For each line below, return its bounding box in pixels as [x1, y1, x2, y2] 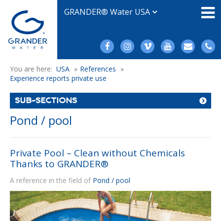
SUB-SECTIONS [15, 96, 77, 105]
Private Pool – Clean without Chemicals [10, 147, 185, 159]
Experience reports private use [10, 74, 107, 83]
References [80, 64, 116, 74]
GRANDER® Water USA [64, 6, 152, 17]
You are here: [10, 64, 56, 74]
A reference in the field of [10, 176, 93, 185]
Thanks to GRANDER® [10, 157, 109, 170]
